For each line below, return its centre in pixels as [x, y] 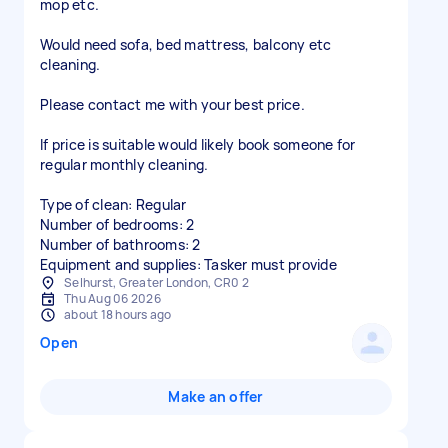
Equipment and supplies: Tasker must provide [188, 264]
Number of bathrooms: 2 [120, 244]
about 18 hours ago [118, 314]
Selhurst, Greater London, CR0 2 [156, 282]
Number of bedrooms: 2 [117, 224]
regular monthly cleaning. [124, 164]
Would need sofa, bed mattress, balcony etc [186, 44]
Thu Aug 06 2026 [112, 298]
